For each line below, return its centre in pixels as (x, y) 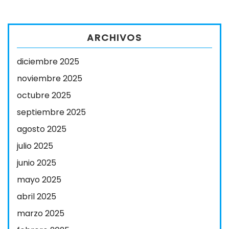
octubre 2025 (44, 95)
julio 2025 (35, 146)
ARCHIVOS (114, 38)
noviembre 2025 (50, 78)
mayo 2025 (39, 180)
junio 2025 (37, 163)
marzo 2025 (41, 213)
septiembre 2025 (51, 112)
